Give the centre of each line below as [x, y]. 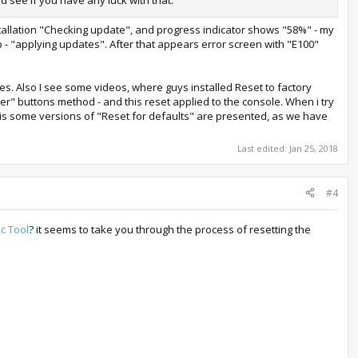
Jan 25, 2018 [314, 148]
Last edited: [263, 148]
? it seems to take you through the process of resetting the [170, 229]
